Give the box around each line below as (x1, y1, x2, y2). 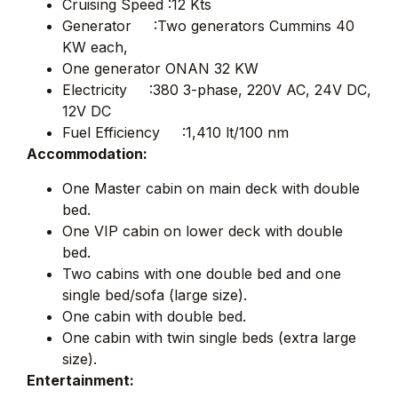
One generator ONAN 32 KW (62, 60, 259, 78)
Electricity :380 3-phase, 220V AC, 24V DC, (62, 81, 371, 99)
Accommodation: (27, 145, 147, 163)
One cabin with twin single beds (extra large (62, 328, 356, 346)
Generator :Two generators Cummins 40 (62, 17, 354, 36)
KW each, (62, 38, 128, 57)
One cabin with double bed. (62, 306, 246, 325)
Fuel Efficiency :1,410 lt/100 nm (62, 123, 289, 142)
